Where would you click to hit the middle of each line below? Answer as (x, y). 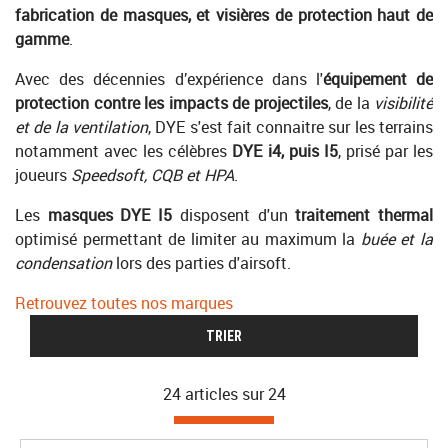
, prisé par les (385, 151)
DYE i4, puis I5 (285, 151)
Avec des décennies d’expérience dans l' (169, 79)
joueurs (43, 175)
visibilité (403, 103)
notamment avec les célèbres (124, 151)
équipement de (378, 79)
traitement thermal (364, 215)
